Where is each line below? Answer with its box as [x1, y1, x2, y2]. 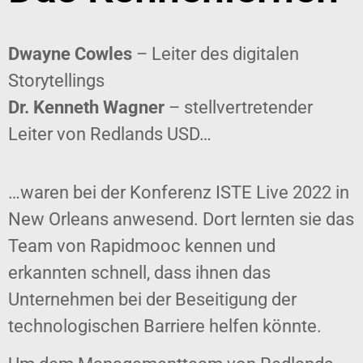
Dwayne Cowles [8, 44, 132, 65]
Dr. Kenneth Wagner [8, 97, 164, 118]
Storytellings [8, 70, 105, 92]
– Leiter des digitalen [132, 44, 299, 65]
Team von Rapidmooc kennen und [8, 235, 275, 256]
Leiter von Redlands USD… [8, 124, 211, 145]
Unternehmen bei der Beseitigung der [8, 288, 297, 310]
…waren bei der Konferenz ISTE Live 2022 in [8, 181, 349, 203]
